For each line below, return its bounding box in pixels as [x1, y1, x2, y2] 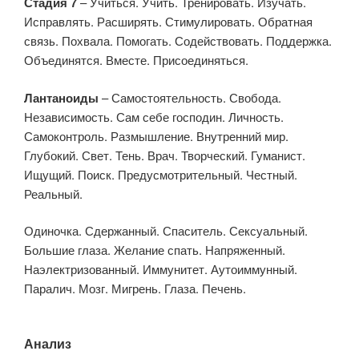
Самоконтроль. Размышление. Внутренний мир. [24, 127, 288, 144]
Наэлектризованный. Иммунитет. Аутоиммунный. [24, 260, 297, 278]
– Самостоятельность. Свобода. [99, 88, 281, 106]
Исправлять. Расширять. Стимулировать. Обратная [24, 13, 313, 30]
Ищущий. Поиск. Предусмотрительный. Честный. [24, 165, 297, 183]
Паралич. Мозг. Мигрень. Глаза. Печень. [24, 280, 246, 297]
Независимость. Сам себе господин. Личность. [24, 107, 284, 125]
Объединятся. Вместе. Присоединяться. [24, 51, 248, 69]
